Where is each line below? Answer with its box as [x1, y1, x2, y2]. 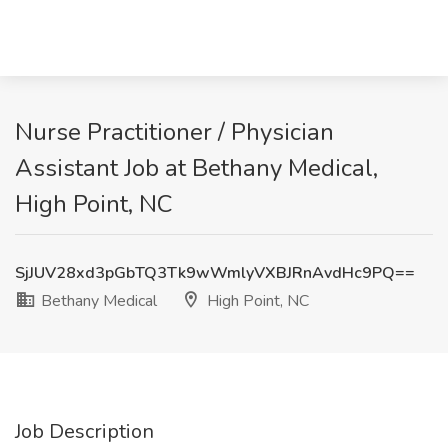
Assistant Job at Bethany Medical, [15, 152, 378, 184]
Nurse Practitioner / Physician [15, 116, 334, 148]
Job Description [15, 418, 154, 445]
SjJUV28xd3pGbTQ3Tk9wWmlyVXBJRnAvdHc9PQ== [15, 262, 415, 284]
